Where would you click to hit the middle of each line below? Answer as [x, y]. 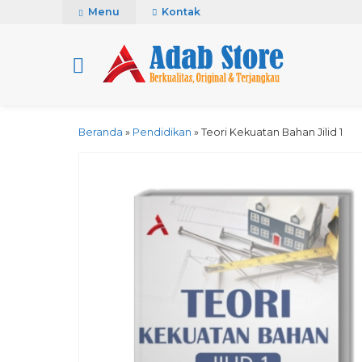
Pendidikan [162, 132]
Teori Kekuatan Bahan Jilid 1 [272, 132]
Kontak [180, 12]
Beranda [101, 132]
